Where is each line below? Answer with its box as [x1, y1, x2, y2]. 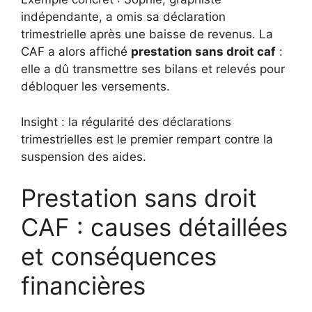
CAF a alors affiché [21, 45, 131, 59]
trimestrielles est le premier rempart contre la [21, 132, 273, 146]
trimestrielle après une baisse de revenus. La [21, 27, 273, 42]
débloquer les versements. [21, 79, 170, 94]
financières [21, 271, 146, 301]
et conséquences [21, 242, 217, 272]
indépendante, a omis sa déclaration [21, 10, 226, 24]
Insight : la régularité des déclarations [21, 114, 231, 129]
